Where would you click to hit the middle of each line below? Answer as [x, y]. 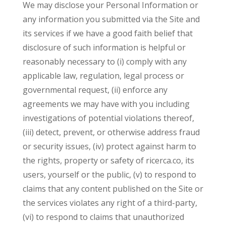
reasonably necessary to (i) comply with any [104, 62]
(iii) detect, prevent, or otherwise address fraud [111, 132]
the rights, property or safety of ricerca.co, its [108, 160]
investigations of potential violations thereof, [108, 118]
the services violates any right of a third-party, [110, 203]
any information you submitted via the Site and [111, 19]
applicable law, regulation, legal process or [103, 76]
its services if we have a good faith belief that [107, 33]
